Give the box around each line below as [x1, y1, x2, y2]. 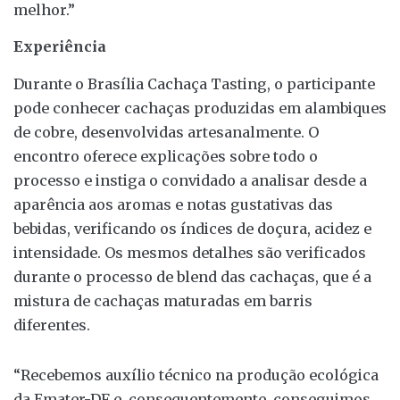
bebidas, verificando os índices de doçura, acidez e [13, 219, 371, 237]
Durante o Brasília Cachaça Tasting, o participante [13, 74, 375, 93]
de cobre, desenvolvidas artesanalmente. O [13, 122, 319, 141]
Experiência [13, 37, 106, 56]
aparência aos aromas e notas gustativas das [13, 195, 333, 213]
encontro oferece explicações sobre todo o [13, 146, 318, 165]
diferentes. [13, 315, 90, 334]
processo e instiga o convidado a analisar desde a [13, 171, 367, 189]
